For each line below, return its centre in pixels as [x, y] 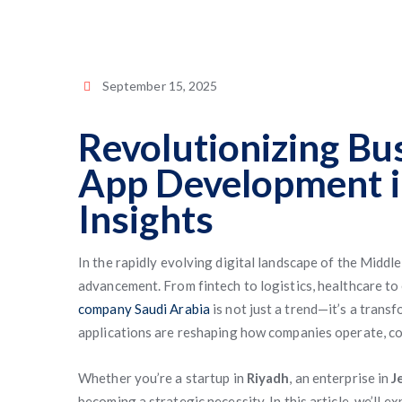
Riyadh [268, 378]
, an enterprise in [341, 378]
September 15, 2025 [160, 86]
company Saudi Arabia [144, 309]
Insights [146, 219]
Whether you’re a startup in [162, 378]
